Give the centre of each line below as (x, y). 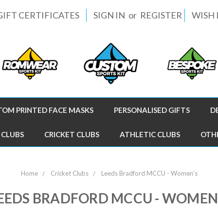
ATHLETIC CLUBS (150, 134)
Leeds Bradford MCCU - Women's (149, 173)
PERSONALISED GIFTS (152, 110)
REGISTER (161, 15)
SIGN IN (109, 15)
